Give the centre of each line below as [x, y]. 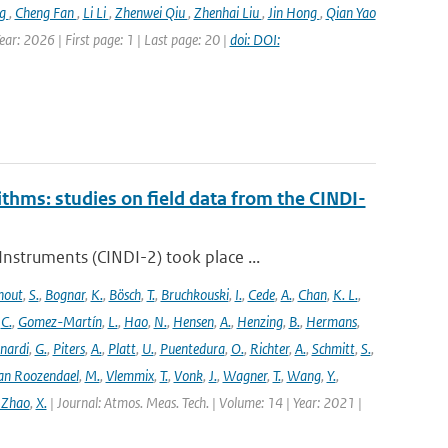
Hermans [331, 321]
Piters [68, 348]
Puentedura [192, 348]
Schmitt [333, 348]
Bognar [64, 294]
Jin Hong [293, 12]
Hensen [193, 321]
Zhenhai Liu [227, 12]
